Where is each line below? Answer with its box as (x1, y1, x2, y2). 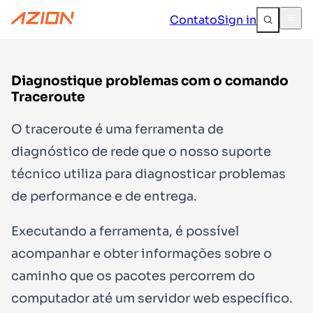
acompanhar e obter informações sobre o (11, 245, 272, 261)
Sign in (217, 12, 256, 27)
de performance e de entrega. (11, 188, 197, 204)
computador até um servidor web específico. (11, 290, 293, 306)
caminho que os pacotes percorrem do (11, 268, 255, 284)
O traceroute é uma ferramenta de (11, 121, 224, 137)
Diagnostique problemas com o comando (11, 73, 289, 89)
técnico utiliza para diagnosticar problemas (11, 166, 286, 182)
